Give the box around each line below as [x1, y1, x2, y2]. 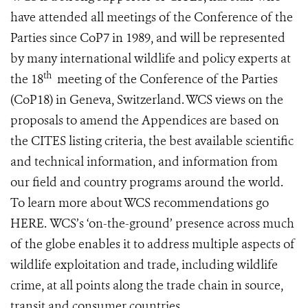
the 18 [10, 71, 43, 88]
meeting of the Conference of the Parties [52, 71, 278, 88]
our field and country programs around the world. [10, 174, 283, 191]
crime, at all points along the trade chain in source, [10, 277, 283, 294]
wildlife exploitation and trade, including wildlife [10, 256, 278, 274]
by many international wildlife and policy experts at [10, 50, 291, 67]
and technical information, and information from [10, 153, 278, 170]
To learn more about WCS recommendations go [10, 195, 269, 212]
